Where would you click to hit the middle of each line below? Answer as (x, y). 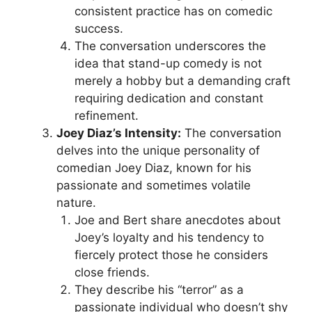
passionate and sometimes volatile (154, 185)
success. (99, 29)
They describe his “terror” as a (159, 290)
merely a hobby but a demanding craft (182, 81)
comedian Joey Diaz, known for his (154, 168)
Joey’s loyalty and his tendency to (169, 237)
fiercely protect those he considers (171, 255)
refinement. (106, 116)
